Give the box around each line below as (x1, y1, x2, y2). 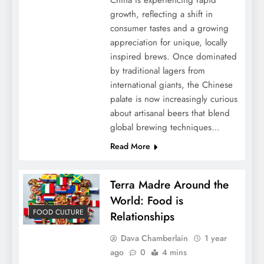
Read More (110, 140, 150, 152)
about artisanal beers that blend (110, 107, 230, 120)
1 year (204, 232, 227, 244)
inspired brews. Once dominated (110, 50, 237, 63)
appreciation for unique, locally (110, 36, 227, 49)
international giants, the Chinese (110, 78, 233, 91)
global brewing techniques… (110, 121, 220, 134)
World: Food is (110, 193, 183, 209)
